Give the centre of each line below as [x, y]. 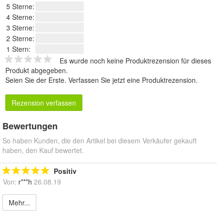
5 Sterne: [20, 7]
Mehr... [19, 203]
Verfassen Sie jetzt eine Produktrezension [132, 80]
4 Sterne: [20, 17]
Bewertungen [30, 126]
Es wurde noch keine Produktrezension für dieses [135, 61]
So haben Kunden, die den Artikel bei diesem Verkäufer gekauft [100, 141]
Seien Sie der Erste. [37, 80]
